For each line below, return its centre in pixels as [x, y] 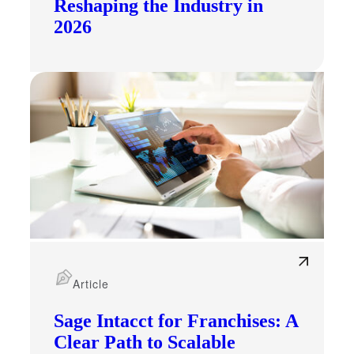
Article [91, 283]
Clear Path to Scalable [145, 342]
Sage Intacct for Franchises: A [176, 320]
